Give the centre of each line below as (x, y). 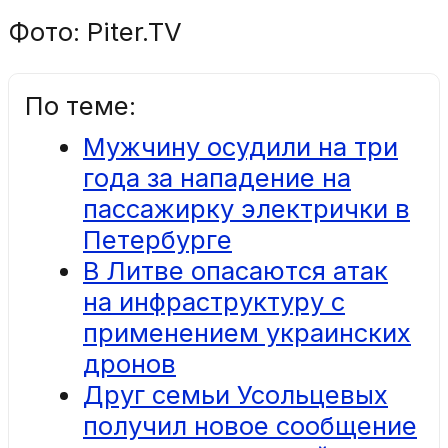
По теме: (80, 105)
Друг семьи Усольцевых (235, 394)
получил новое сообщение (250, 425)
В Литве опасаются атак (235, 270)
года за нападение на (217, 177)
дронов (129, 363)
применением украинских (247, 332)
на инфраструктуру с (214, 301)
